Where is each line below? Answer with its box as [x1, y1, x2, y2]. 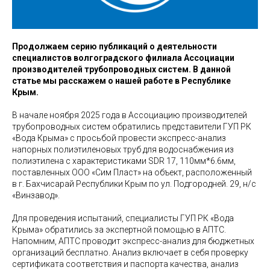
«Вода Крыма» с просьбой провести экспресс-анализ [12, 133, 226, 143]
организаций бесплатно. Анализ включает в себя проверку [12, 247, 248, 257]
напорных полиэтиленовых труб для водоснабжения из [12, 144, 234, 154]
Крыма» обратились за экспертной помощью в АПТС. [12, 224, 226, 234]
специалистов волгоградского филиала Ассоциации [12, 52, 234, 63]
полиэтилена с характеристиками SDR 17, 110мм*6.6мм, [12, 155, 236, 166]
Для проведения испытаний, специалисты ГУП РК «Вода [12, 213, 234, 223]
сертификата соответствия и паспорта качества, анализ [12, 259, 239, 269]
